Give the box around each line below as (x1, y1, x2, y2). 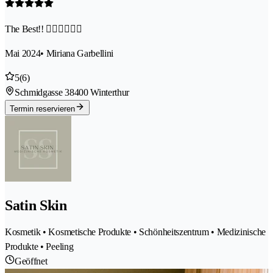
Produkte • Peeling (5, 241, 74, 252)
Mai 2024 (5, 48, 41, 58)
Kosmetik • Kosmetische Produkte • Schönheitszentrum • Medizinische (5, 226, 266, 237)
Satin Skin (5, 197, 67, 213)
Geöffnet (15, 255, 48, 266)
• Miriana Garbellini (40, 48, 114, 58)
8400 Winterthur (69, 87, 130, 97)
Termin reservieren (10, 104, 75, 113)
